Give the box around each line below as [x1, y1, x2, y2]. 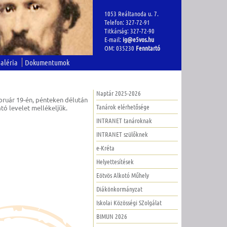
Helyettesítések [96, 157, 134, 166]
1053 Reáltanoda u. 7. [104, 9, 159, 18]
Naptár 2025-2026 [96, 88, 141, 97]
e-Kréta [96, 143, 115, 152]
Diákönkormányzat [96, 184, 142, 193]
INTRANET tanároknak [96, 116, 152, 125]
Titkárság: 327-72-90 [104, 26, 155, 35]
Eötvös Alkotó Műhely [96, 170, 149, 179]
